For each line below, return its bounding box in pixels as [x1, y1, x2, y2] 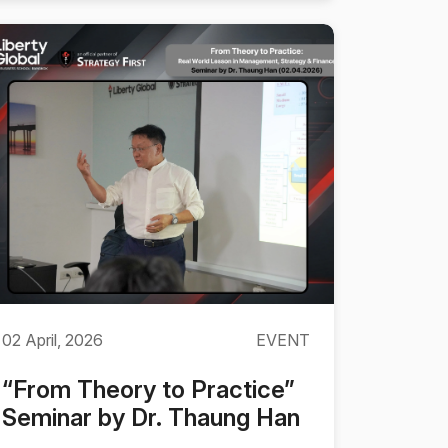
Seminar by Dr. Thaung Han [2, 403, 300, 432]
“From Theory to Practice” [2, 375, 295, 404]
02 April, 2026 [2, 330, 103, 350]
